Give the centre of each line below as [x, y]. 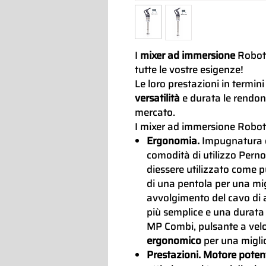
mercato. [155, 112]
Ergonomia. [174, 140]
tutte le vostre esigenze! [189, 69]
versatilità [157, 98]
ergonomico [174, 240]
